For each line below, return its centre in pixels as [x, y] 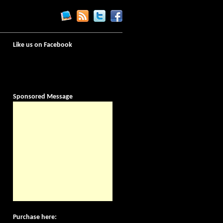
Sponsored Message [43, 97]
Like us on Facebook [43, 45]
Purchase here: [35, 217]
